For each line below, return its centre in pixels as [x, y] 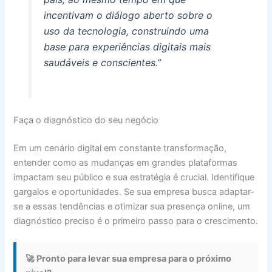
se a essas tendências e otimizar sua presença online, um [132, 207]
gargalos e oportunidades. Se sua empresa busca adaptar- [134, 192]
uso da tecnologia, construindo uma [126, 31]
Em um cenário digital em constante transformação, [120, 148]
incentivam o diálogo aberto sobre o [128, 15]
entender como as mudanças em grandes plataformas [126, 163]
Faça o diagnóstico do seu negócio [86, 121]
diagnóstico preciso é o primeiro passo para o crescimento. [136, 221]
